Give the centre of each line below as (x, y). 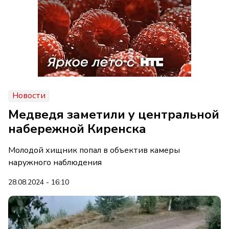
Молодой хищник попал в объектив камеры (94, 150)
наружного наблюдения (55, 163)
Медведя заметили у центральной (114, 114)
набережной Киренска (77, 129)
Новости (29, 96)
